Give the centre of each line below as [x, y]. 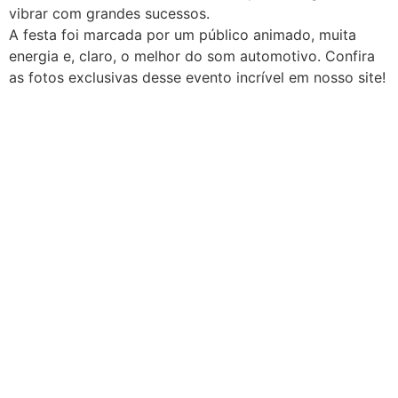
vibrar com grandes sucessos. [109, 14]
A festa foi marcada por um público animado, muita [183, 35]
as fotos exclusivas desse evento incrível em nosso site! [197, 78]
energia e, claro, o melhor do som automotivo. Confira [192, 56]
